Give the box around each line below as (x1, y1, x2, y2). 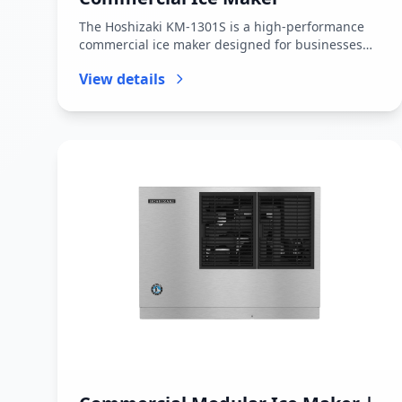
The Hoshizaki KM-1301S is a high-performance (79, 18, 364, 35)
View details (79, 69, 165, 89)
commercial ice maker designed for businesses (79, 36, 363, 53)
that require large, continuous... (79, 54, 272, 71)
